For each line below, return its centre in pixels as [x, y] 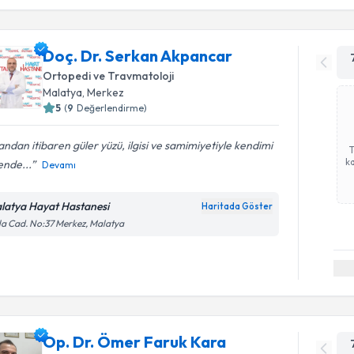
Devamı [59, 165]
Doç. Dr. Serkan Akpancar [138, 56]
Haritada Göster [237, 206]
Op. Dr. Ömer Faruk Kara [135, 341]
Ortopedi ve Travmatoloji [109, 76]
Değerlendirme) [112, 108]
